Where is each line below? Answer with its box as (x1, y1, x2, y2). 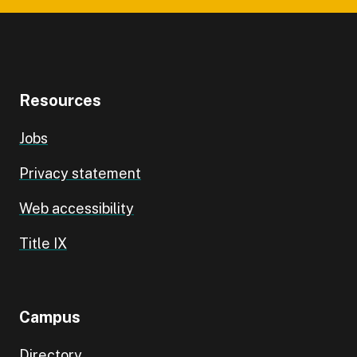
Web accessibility (19, 199, 134, 217)
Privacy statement (19, 164, 141, 182)
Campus (19, 307, 80, 327)
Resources (19, 90, 101, 110)
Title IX (19, 234, 67, 252)
